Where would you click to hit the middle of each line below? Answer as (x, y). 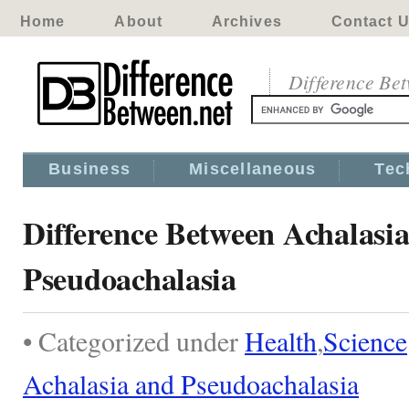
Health (281, 341)
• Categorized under (134, 341)
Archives (246, 21)
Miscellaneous (253, 169)
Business (90, 169)
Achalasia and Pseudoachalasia (191, 383)
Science (365, 341)
